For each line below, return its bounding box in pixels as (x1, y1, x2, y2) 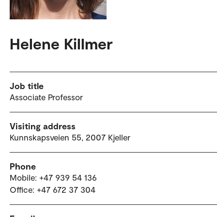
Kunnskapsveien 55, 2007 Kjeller (10, 132, 130, 142)
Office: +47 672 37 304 (10, 185, 95, 195)
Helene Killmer (10, 34, 113, 53)
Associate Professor (10, 92, 83, 102)
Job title (10, 80, 44, 92)
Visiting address (10, 121, 76, 132)
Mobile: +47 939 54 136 (10, 172, 97, 183)
